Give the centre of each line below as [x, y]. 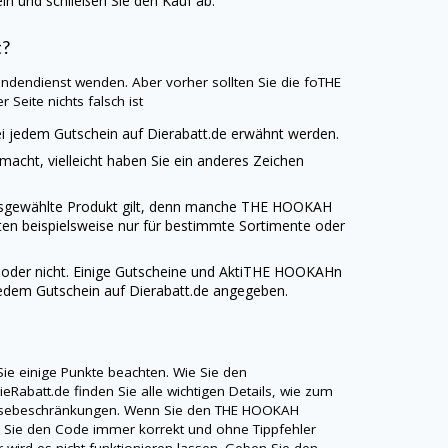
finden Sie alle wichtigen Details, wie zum [202, 390]
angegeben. [249, 291]
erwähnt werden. [283, 134]
